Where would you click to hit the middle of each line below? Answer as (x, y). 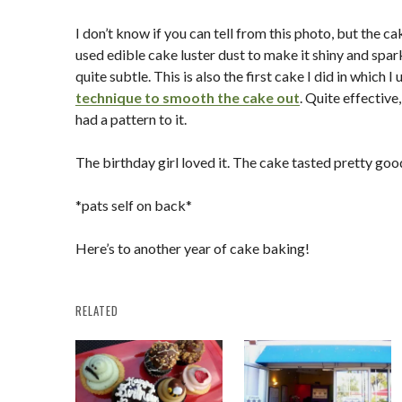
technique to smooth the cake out (188, 97)
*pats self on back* (134, 205)
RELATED (97, 310)
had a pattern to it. (131, 119)
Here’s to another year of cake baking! (192, 248)
